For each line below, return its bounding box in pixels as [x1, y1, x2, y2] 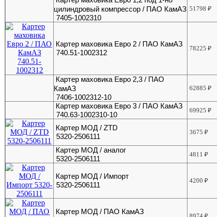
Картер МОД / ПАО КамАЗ [56, 207, 144, 216]
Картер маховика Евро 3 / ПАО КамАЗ [56, 102, 183, 110]
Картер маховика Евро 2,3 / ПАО [56, 75, 165, 84]
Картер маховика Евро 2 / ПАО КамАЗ [56, 40, 183, 48]
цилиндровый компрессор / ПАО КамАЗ [54, 5, 187, 14]
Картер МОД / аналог [56, 146, 126, 155]
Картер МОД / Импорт [56, 172, 129, 181]
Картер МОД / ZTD [56, 124, 118, 132]
